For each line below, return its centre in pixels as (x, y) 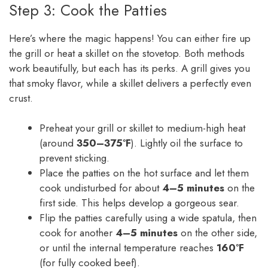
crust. (21, 98)
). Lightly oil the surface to (187, 143)
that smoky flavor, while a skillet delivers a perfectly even (130, 83)
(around (58, 143)
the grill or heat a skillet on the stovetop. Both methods (127, 53)
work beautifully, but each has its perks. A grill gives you (130, 68)
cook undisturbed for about (101, 188)
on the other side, (217, 233)
